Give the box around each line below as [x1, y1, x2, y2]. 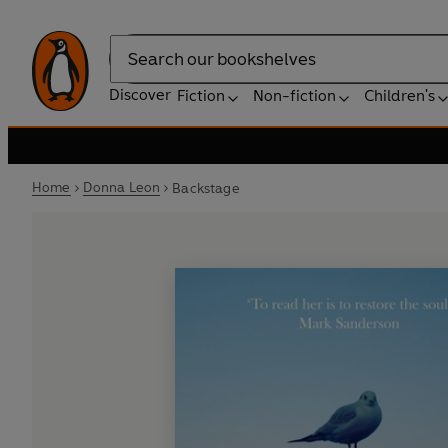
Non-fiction [253, 86, 336, 105]
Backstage [172, 179, 240, 197]
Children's [364, 86, 435, 105]
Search [109, 59, 159, 79]
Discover [109, 85, 171, 104]
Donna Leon [82, 179, 161, 196]
